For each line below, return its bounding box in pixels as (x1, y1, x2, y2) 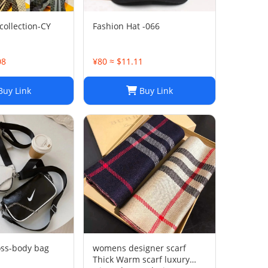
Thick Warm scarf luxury (93, 254, 190, 265)
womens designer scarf (93, 242, 186, 254)
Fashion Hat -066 (93, 20, 160, 32)
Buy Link (137, 85, 173, 96)
